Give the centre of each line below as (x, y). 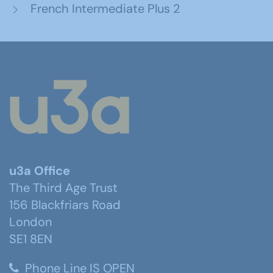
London (30, 222)
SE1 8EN (31, 239)
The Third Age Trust (63, 187)
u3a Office (40, 170)
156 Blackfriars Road (65, 204)
